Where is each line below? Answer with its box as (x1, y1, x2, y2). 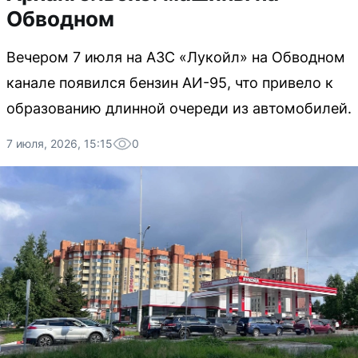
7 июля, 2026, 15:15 (6, 137, 113, 150)
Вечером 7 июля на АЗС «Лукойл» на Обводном (6, 49, 345, 66)
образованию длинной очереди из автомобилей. (6, 100, 352, 117)
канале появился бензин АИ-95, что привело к (6, 74, 333, 91)
